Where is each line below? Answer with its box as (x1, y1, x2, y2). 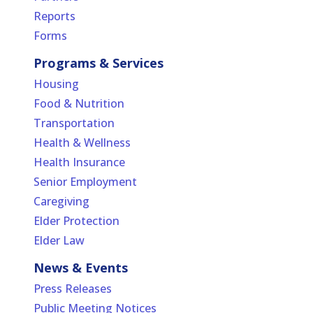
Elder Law (34, 233, 85, 249)
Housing (34, 76, 79, 92)
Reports (34, 8, 75, 24)
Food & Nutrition (34, 96, 124, 112)
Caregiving (34, 194, 89, 210)
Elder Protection (34, 213, 119, 229)
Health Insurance (34, 154, 125, 170)
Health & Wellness (34, 135, 131, 151)
